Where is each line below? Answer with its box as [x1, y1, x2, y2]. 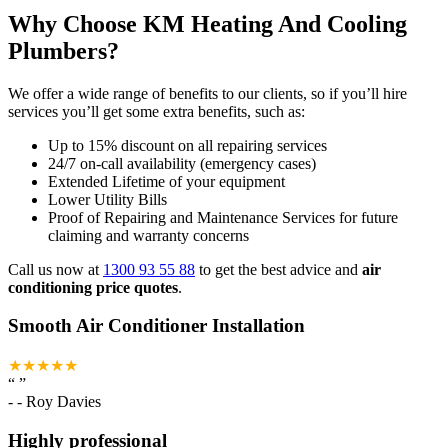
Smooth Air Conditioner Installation [8, 315, 305, 337]
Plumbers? [8, 37, 119, 64]
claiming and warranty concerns [48, 226, 249, 244]
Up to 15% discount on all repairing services [48, 136, 327, 154]
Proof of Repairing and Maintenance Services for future [48, 208, 398, 226]
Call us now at [8, 260, 103, 278]
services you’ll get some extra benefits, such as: [8, 102, 305, 120]
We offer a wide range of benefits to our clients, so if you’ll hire [8, 84, 407, 102]
